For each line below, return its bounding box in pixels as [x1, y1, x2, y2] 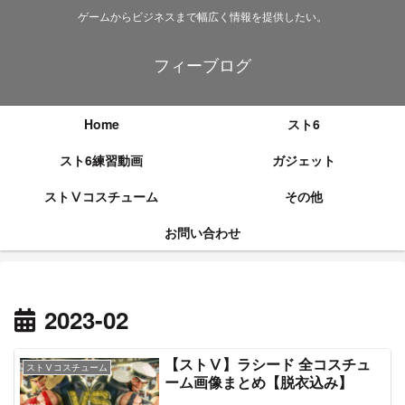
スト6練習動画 [60, 151, 143, 170]
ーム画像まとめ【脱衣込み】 [165, 371, 353, 392]
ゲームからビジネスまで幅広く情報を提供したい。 [78, 8, 327, 24]
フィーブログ [154, 52, 251, 77]
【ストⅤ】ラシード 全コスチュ [165, 353, 372, 374]
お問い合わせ [165, 223, 240, 242]
